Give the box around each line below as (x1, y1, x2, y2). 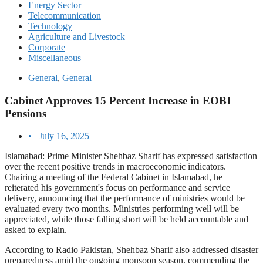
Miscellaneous (28, 53, 81, 63)
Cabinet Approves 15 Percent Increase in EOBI (5, 94, 231, 107)
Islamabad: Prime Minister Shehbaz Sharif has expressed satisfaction (5, 151, 257, 161)
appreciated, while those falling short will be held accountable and (5, 214, 248, 225)
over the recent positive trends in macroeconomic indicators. (5, 161, 226, 172)
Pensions (5, 107, 46, 120)
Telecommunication (28, 11, 101, 21)
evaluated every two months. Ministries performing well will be (5, 204, 239, 214)
